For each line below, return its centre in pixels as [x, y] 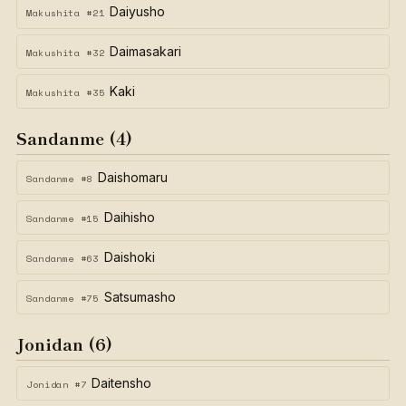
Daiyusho [138, 11]
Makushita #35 [66, 92]
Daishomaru [132, 177]
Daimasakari [146, 51]
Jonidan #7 [57, 384]
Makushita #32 [66, 53]
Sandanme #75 [63, 298]
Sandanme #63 [63, 258]
